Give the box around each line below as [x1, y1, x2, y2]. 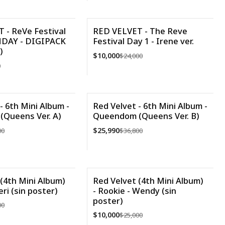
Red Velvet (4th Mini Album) [92, 174, 203, 186]
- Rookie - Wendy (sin [92, 184, 176, 196]
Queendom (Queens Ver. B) [92, 110, 199, 122]
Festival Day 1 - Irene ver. [92, 35, 194, 47]
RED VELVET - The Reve [92, 25, 187, 37]
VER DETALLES [128, 87, 172, 97]
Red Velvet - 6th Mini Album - [92, 100, 207, 111]
